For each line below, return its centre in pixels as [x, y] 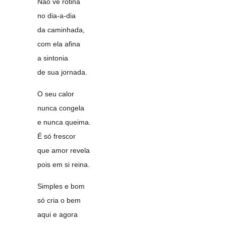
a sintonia [53, 58]
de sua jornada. [63, 72]
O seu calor [56, 94]
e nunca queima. [64, 122]
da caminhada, [61, 30]
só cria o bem [59, 200]
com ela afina [59, 44]
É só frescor [57, 136]
